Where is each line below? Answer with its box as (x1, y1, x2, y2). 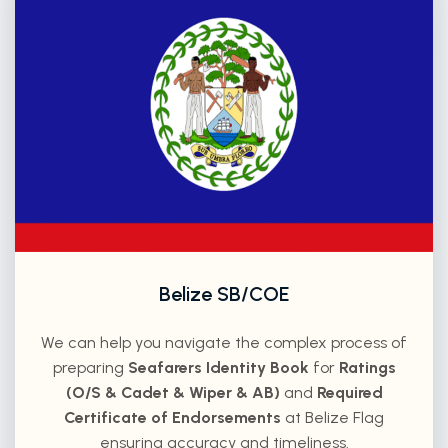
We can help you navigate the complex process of (41, 332, 407, 352)
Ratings (338, 357, 396, 377)
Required (316, 382, 383, 402)
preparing (52, 357, 128, 377)
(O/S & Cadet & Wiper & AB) (65, 382, 280, 402)
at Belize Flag (281, 407, 384, 427)
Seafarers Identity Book (127, 357, 313, 377)
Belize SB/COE (158, 281, 290, 306)
